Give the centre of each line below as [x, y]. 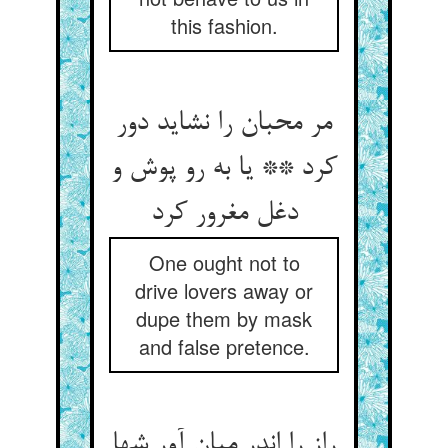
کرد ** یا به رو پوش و [224, 169]
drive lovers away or [224, 290]
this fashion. [224, 25]
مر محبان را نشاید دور [224, 124]
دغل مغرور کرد [224, 214]
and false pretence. [224, 346]
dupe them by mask [224, 318]
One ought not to [224, 262]
